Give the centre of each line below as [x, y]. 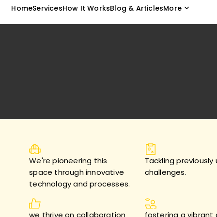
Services [47, 8]
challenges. [165, 172]
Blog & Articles [137, 8]
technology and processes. [80, 184]
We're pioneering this [68, 161]
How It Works [86, 8]
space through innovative [77, 172]
